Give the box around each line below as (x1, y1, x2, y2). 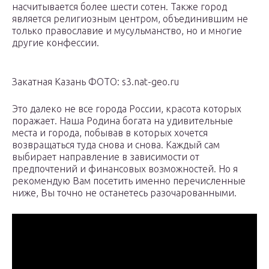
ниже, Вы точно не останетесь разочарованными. (12, 187, 237, 199)
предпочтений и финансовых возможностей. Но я (12, 163, 238, 175)
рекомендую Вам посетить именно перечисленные (12, 175, 246, 187)
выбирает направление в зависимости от (12, 151, 199, 163)
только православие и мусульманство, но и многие (12, 25, 242, 37)
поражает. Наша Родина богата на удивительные (12, 115, 233, 127)
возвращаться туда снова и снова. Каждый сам (12, 139, 220, 151)
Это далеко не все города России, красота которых (12, 103, 241, 115)
